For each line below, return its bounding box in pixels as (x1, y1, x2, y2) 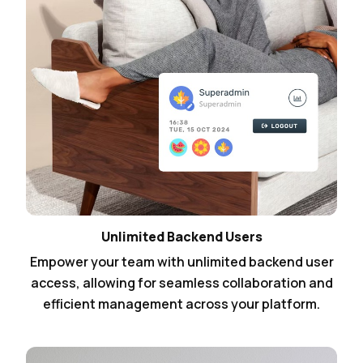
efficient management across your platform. (43, 295, 320, 314)
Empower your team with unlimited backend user (29, 253, 334, 271)
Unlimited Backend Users (100, 228, 263, 246)
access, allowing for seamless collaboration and (30, 274, 333, 293)
